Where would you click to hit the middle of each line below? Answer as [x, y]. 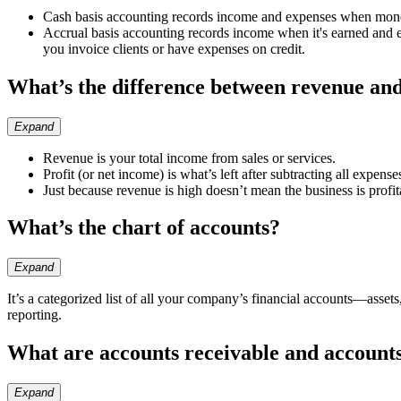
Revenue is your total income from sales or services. [189, 158]
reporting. [34, 315]
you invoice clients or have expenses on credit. [174, 48]
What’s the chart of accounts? [144, 228]
